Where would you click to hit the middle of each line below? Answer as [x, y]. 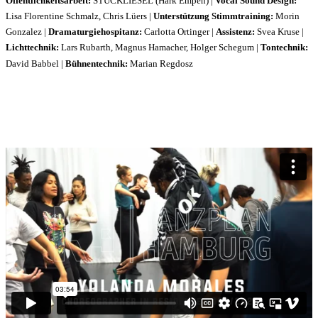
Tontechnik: [284, 48]
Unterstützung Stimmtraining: [213, 16]
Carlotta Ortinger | [179, 32]
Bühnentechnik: [97, 63]
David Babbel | [35, 63]
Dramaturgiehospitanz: [95, 32]
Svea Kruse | [279, 32]
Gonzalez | [27, 32]
